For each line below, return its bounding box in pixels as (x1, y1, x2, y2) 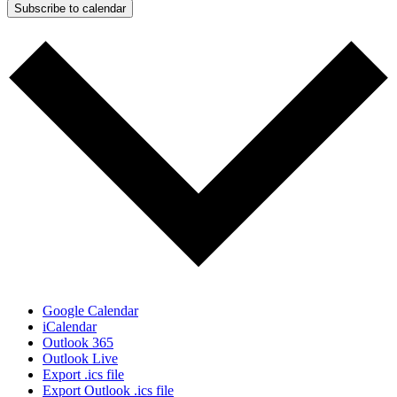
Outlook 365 (43, 335, 113, 351)
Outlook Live (43, 351, 118, 367)
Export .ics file (43, 367, 124, 383)
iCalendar (43, 319, 97, 335)
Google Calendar (43, 303, 138, 319)
